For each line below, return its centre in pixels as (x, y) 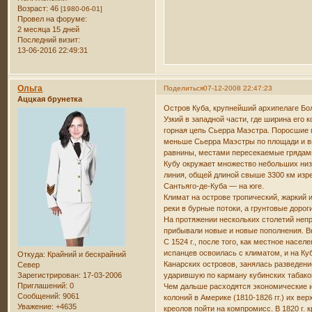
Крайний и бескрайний (86, 254)
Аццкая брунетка (50, 99)
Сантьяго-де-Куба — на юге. (214, 186)
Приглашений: (43, 285)
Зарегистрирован (48, 275)
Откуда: (32, 254)
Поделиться (184, 88)
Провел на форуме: (53, 18)
